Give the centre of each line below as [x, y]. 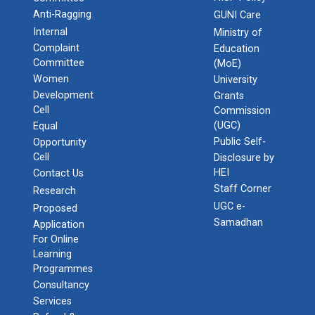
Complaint [56, 48]
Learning [52, 254]
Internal [50, 32]
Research [54, 191]
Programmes [63, 269]
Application [59, 225]
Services [52, 301]
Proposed [55, 208]
